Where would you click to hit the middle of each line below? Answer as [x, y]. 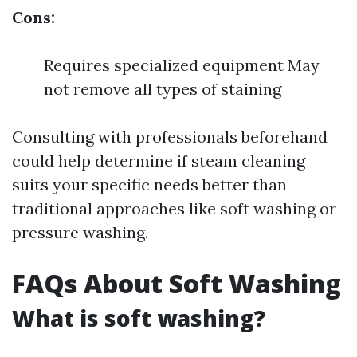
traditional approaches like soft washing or [174, 208]
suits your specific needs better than [149, 184]
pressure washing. [80, 232]
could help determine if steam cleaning [159, 161]
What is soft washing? [139, 318]
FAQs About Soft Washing [177, 283]
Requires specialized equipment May [182, 65]
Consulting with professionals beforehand [170, 137]
